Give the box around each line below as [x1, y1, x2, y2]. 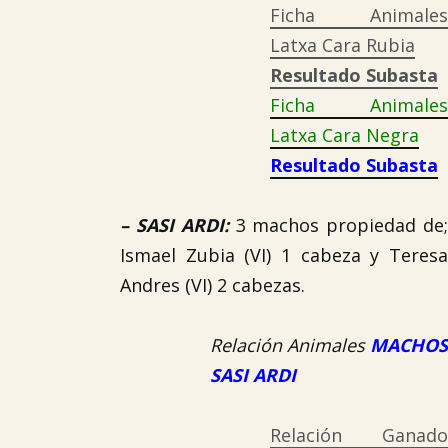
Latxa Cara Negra [270, 123, 419, 147]
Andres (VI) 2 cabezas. [120, 273, 305, 297]
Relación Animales [210, 333, 370, 357]
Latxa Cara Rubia [270, 33, 415, 57]
